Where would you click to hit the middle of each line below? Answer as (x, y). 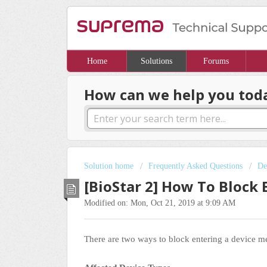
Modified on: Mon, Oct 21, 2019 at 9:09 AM (160, 203)
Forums (216, 61)
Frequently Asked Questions (195, 166)
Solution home (110, 166)
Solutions (156, 61)
